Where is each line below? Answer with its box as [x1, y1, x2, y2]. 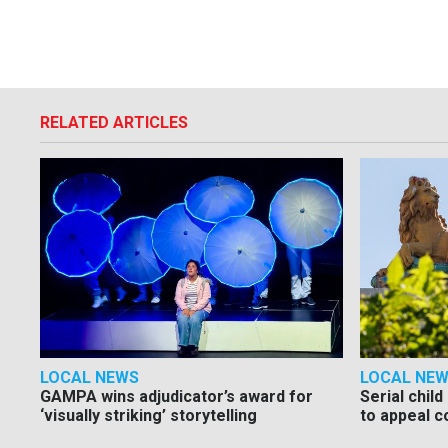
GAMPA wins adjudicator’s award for [40, 387, 313, 407]
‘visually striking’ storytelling [40, 406, 257, 426]
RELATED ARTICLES [40, 113, 188, 133]
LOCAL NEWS [40, 368, 139, 388]
